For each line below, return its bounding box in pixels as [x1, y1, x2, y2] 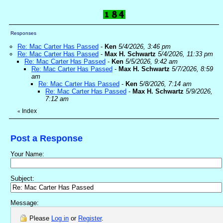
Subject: [10, 175, 34, 183]
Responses [10, 30, 36, 36]
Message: [10, 199, 39, 207]
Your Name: [10, 150, 44, 158]
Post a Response [10, 133, 83, 144]
